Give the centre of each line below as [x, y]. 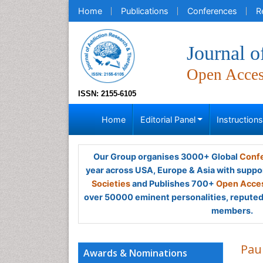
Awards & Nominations [135, 253]
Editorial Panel [168, 119]
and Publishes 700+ [173, 183]
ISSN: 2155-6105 [107, 94]
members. [232, 210]
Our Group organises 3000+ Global [166, 156]
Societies [111, 183]
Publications [145, 11]
